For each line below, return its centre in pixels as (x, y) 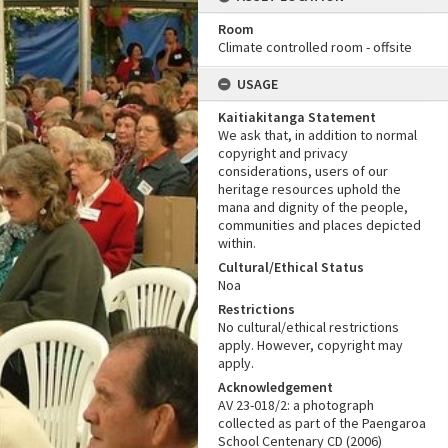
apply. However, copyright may (310, 345)
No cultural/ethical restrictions (308, 327)
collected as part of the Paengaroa (322, 423)
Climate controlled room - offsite (315, 47)
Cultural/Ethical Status (291, 267)
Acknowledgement (275, 387)
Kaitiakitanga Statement (297, 117)
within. (237, 243)
